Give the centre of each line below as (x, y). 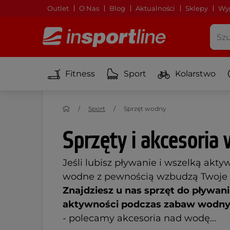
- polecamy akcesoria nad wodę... (139, 218)
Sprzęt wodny (145, 109)
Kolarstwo (195, 73)
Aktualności (155, 8)
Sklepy (197, 8)
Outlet (58, 8)
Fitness (80, 73)
